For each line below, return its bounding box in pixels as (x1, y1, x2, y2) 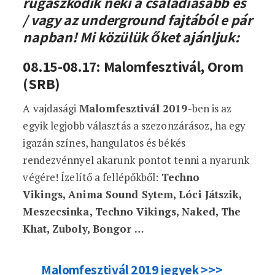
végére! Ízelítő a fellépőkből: (23, 170, 161, 184)
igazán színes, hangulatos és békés (23, 136, 185, 150)
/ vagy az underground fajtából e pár (23, 10, 252, 29)
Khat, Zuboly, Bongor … (23, 222, 144, 236)
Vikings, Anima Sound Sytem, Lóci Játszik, (23, 187, 242, 201)
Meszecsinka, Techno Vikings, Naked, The (23, 204, 241, 219)
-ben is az (187, 101, 232, 115)
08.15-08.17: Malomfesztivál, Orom (23, 56, 244, 76)
